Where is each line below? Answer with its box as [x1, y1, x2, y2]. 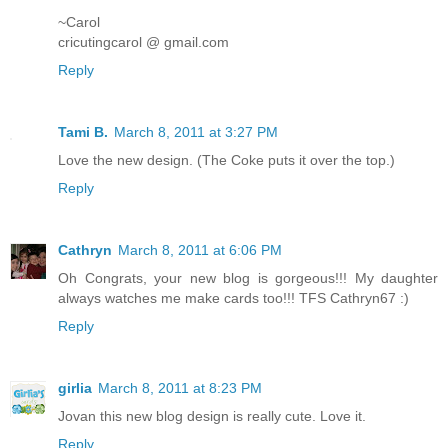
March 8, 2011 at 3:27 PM [114, 124, 278, 141]
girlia [58, 380, 92, 397]
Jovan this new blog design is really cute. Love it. [58, 408, 366, 425]
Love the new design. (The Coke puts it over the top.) [58, 152, 395, 169]
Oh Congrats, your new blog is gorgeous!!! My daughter [58, 270, 438, 287]
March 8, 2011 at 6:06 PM [118, 242, 282, 259]
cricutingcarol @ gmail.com [58, 34, 229, 51]
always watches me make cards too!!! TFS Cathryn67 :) [58, 290, 409, 307]
